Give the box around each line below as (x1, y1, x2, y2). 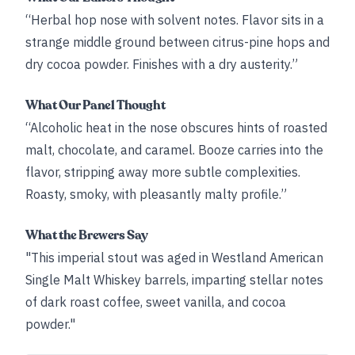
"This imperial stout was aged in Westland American (25, 250, 323, 265)
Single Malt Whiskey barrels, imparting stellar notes (25, 272, 323, 288)
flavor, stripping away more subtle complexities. (25, 164, 300, 180)
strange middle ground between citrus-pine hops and (25, 34, 330, 50)
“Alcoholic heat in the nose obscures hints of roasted (25, 120, 327, 136)
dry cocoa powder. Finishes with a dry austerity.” (25, 56, 298, 72)
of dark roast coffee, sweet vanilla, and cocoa (25, 294, 286, 310)
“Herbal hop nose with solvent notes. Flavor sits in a (25, 12, 324, 28)
